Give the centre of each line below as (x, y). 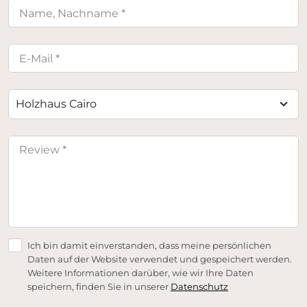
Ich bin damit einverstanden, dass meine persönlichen (149, 246)
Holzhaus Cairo (56, 104)
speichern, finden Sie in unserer (99, 287)
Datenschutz (199, 287)
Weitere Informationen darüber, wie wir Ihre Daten (140, 273)
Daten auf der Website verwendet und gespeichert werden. (160, 259)
